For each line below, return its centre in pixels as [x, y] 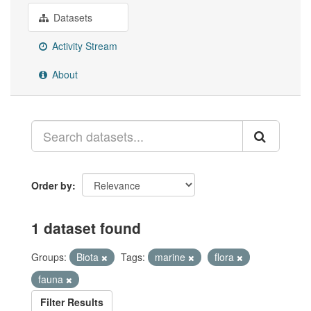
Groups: [49, 257]
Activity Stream [83, 46]
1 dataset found [86, 228]
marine [171, 257]
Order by [52, 185]
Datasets [72, 17]
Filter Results [72, 302]
